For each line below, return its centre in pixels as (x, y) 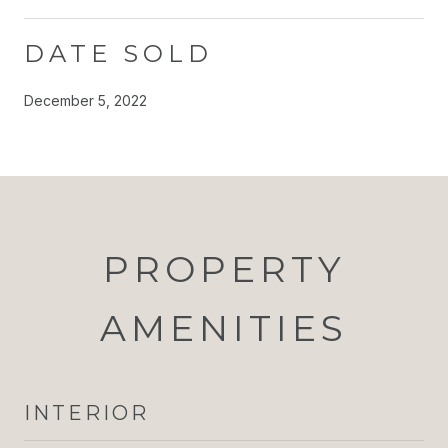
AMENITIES (224, 327)
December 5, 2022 (85, 100)
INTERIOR (86, 412)
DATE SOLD (118, 53)
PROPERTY (224, 268)
